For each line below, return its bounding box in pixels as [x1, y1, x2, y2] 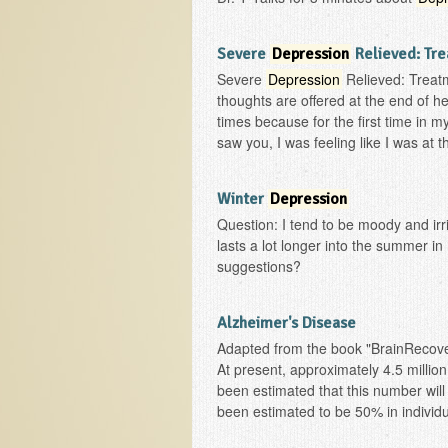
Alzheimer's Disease [217, 313, 356, 333]
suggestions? [217, 256, 301, 276]
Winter [217, 189, 268, 209]
